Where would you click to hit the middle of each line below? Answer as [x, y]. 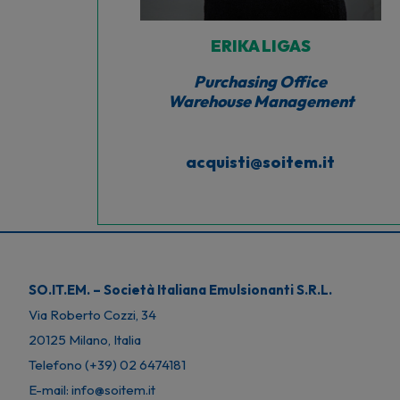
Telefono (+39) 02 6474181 [107, 365]
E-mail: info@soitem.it [92, 390]
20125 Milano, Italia [85, 340]
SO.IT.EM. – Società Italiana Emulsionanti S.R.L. [180, 290]
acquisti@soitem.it [261, 162]
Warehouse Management [260, 101]
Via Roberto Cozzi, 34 [92, 315]
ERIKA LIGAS [260, 46]
